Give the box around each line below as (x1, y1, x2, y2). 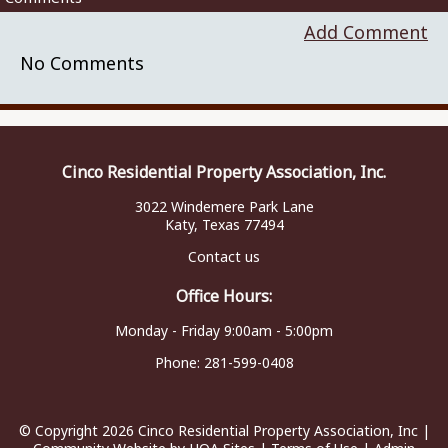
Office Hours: (176, 285, 272, 308)
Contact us (188, 247, 260, 267)
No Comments (20, 51, 144, 76)
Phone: (154, 353, 204, 373)
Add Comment (304, 20, 428, 45)
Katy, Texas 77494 (164, 215, 284, 235)
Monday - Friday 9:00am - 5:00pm (115, 321, 333, 341)
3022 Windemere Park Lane (134, 197, 314, 217)
